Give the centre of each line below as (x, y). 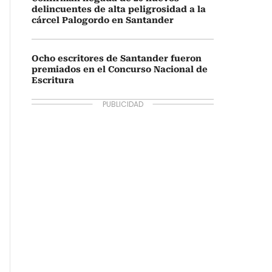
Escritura (53, 80)
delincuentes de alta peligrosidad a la (119, 9)
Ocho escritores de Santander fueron (117, 58)
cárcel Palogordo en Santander (103, 20)
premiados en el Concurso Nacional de (120, 69)
